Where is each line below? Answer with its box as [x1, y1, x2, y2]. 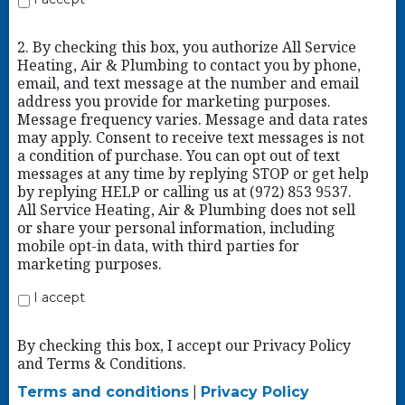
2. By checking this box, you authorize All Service [16, 37, 356, 58]
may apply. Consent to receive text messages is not [16, 127, 364, 148]
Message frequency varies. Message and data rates [16, 109, 368, 130]
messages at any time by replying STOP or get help [16, 164, 369, 184]
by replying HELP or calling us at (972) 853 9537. [16, 182, 352, 202]
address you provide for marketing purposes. [16, 91, 331, 112]
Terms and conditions [16, 382, 189, 400]
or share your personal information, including [16, 218, 335, 239]
